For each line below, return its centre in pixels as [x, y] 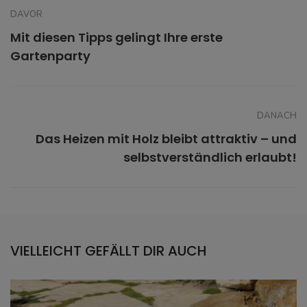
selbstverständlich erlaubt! [210, 158]
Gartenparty [50, 56]
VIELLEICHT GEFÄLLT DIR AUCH [109, 251]
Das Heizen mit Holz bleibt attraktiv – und [166, 139]
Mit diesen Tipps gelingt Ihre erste [116, 38]
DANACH [277, 116]
